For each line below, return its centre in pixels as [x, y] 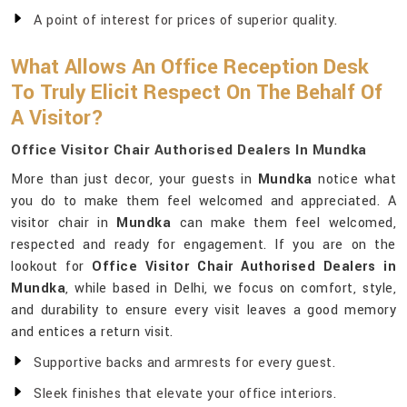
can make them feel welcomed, [288, 223]
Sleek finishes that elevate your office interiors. [185, 394]
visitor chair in [64, 223]
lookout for [52, 267]
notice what [354, 180]
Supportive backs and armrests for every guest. [184, 363]
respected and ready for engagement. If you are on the [203, 245]
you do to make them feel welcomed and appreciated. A [203, 202]
